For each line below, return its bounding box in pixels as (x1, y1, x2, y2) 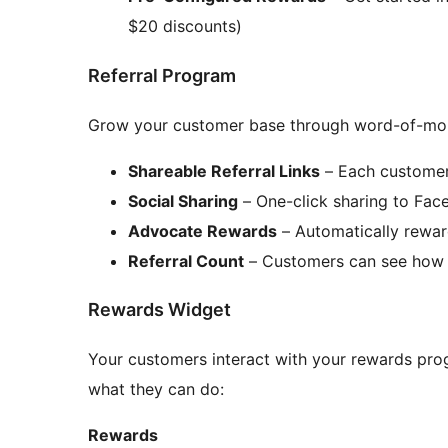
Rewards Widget (88, 299, 231, 321)
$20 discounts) (128, 15, 242, 36)
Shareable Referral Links (128, 160, 320, 181)
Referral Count (128, 250, 244, 271)
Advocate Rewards (128, 220, 277, 241)
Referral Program (88, 64, 236, 86)
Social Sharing (128, 190, 238, 211)
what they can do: (88, 379, 224, 400)
